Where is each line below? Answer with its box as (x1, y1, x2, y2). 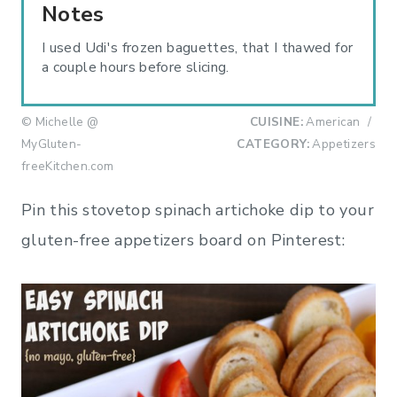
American (303, 113, 363, 130)
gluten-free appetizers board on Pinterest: (21, 229, 346, 251)
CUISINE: (249, 113, 304, 130)
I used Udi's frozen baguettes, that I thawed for (42, 37, 354, 58)
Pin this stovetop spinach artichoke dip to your (21, 198, 374, 221)
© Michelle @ (21, 113, 99, 130)
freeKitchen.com (21, 157, 114, 175)
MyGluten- (21, 135, 82, 152)
